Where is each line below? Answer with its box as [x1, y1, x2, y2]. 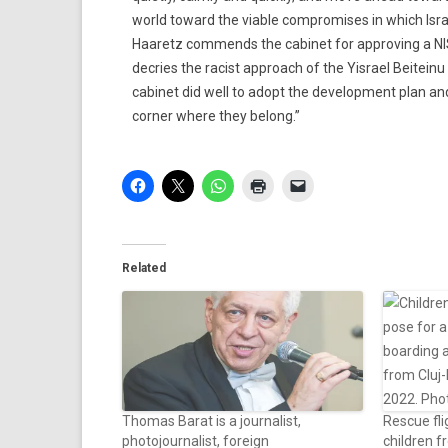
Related [122, 261, 166, 275]
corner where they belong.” [132, 108, 300, 124]
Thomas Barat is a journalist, [122, 413, 301, 429]
